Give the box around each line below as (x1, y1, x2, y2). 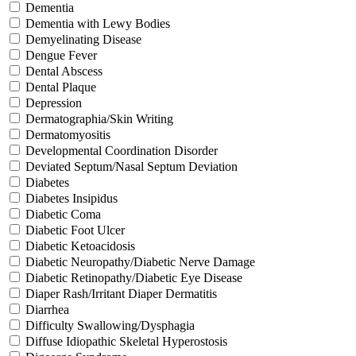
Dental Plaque (25, 79, 96, 94)
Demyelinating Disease (25, 32, 141, 46)
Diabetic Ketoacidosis (25, 238, 135, 253)
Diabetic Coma (25, 207, 101, 221)
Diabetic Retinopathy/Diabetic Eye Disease (25, 270, 242, 284)
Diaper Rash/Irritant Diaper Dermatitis (25, 286, 217, 300)
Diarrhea (25, 302, 69, 316)
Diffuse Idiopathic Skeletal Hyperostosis (25, 334, 227, 348)
